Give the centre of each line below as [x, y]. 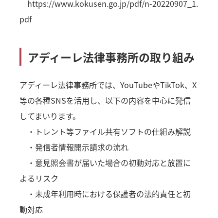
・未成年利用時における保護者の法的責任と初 [105, 193]
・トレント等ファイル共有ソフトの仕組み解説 [105, 131]
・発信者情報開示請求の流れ [74, 147]
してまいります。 [50, 116]
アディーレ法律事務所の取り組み [111, 57]
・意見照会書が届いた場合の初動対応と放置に [105, 162]
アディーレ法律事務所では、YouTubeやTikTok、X [108, 84]
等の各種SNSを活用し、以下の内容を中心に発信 [105, 100]
